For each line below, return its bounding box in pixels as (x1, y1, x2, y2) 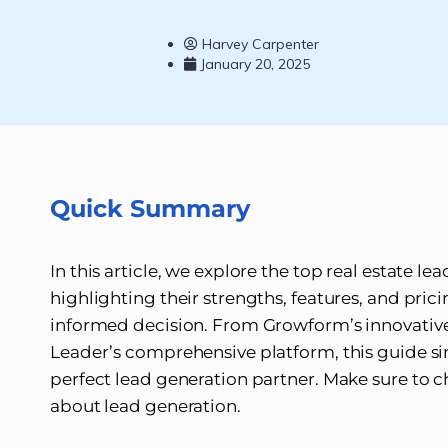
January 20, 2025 (200, 54, 311, 73)
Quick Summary (50, 194, 257, 223)
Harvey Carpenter (202, 34, 320, 53)
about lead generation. (50, 396, 245, 416)
